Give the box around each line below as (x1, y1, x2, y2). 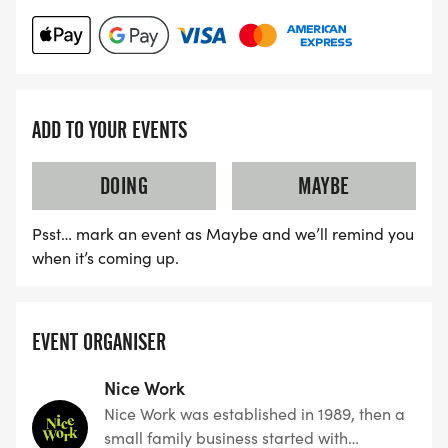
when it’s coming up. (32, 246, 179, 268)
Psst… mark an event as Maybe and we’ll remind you (32, 222, 414, 244)
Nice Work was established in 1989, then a (104, 402, 405, 424)
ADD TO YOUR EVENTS (32, 115, 187, 144)
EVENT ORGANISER (32, 327, 166, 356)
